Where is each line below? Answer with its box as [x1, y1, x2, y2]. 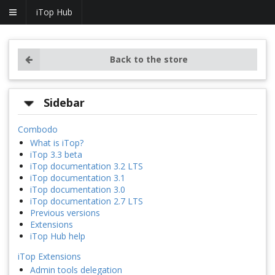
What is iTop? [30, 137, 83, 149]
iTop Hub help [30, 230, 85, 242]
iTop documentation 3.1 [30, 172, 125, 184]
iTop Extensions [18, 250, 81, 263]
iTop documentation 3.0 [30, 184, 125, 196]
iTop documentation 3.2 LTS [30, 160, 143, 172]
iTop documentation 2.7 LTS [30, 195, 143, 207]
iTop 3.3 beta [30, 149, 82, 161]
